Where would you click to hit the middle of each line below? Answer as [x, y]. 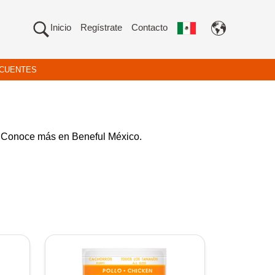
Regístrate [101, 27]
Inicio [61, 27]
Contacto [149, 27]
